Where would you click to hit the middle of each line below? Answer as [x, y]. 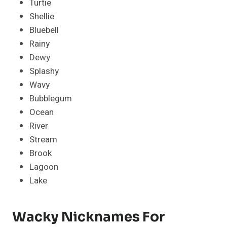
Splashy [44, 71]
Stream [43, 139]
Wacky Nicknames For [89, 217]
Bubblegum [51, 98]
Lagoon [44, 167]
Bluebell [44, 30]
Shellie [42, 16]
